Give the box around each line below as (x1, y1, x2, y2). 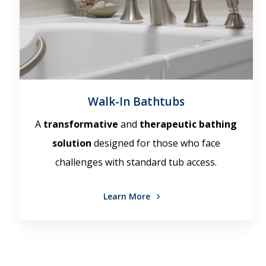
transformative (43, 118, 121, 131)
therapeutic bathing (137, 118, 237, 131)
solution (52, 137, 91, 150)
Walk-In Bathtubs (87, 94, 185, 110)
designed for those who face (91, 137, 220, 150)
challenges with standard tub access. (55, 156, 217, 169)
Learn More (103, 191, 153, 202)
